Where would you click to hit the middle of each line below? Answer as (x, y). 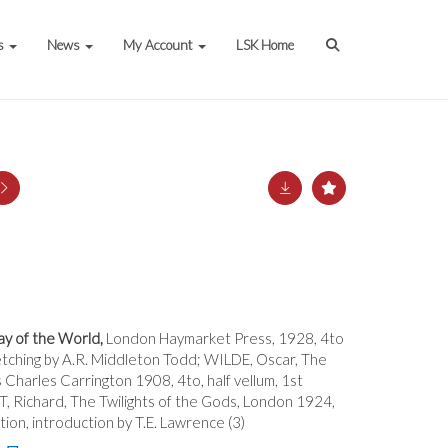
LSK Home (265, 45)
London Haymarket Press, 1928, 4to (225, 338)
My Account (160, 45)
